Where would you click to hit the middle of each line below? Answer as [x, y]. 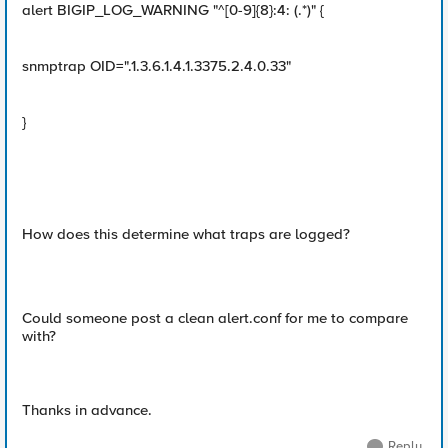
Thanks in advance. [87, 410]
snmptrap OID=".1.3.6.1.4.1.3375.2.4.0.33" [156, 66]
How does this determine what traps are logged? [186, 234]
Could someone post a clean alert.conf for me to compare [215, 318]
